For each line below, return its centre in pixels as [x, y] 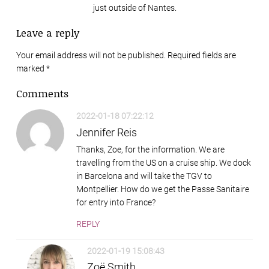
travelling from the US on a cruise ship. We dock [164, 162]
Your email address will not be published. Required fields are [126, 56]
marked [31, 69]
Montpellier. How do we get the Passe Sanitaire [163, 189]
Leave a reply [48, 33]
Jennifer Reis [107, 132]
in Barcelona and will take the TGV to [144, 176]
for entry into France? [116, 202]
